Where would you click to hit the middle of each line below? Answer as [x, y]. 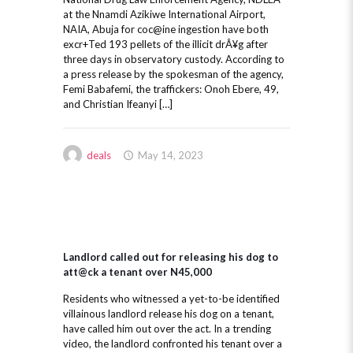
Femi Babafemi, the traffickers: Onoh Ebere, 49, [171, 89]
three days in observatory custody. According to [174, 59]
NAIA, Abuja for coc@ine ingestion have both [166, 29]
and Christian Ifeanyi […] [118, 104]
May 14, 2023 [171, 155]
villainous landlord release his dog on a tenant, [169, 314]
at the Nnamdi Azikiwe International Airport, [164, 14]
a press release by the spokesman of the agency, [173, 74]
